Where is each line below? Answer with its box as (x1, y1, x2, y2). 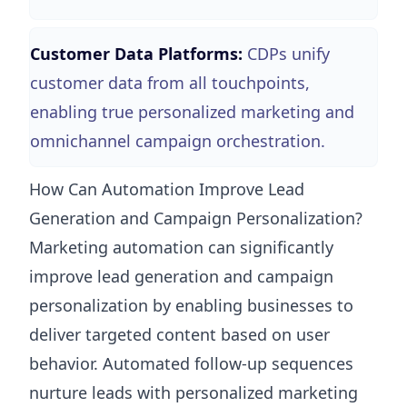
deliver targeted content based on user (29, 323, 330, 345)
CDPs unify (247, 42, 330, 65)
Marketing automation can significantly (29, 235, 333, 258)
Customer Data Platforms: (30, 42, 243, 65)
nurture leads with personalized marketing (29, 381, 358, 403)
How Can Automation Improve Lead (29, 177, 304, 200)
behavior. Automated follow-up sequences (29, 352, 353, 374)
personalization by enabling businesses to (29, 293, 353, 316)
